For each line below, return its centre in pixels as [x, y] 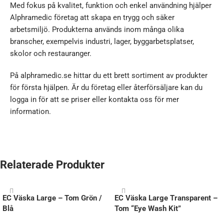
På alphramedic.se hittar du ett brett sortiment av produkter [109, 76]
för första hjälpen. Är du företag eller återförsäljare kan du [106, 88]
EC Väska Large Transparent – [166, 198]
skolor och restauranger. [51, 54]
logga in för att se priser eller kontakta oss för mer [94, 100]
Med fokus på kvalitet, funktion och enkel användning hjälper [111, 6]
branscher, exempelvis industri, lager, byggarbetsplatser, [102, 42]
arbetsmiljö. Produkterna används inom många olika [97, 30]
